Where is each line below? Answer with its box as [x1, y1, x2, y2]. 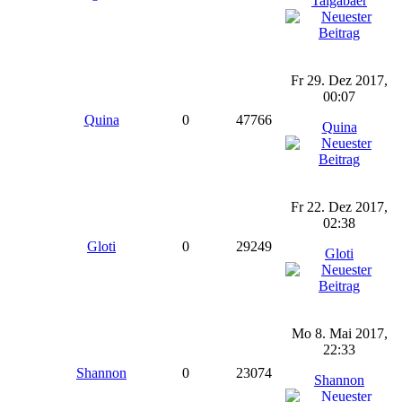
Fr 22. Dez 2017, [291, 199, 388, 214]
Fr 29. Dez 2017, [291, 73, 388, 88]
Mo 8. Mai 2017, [291, 326, 388, 341]
